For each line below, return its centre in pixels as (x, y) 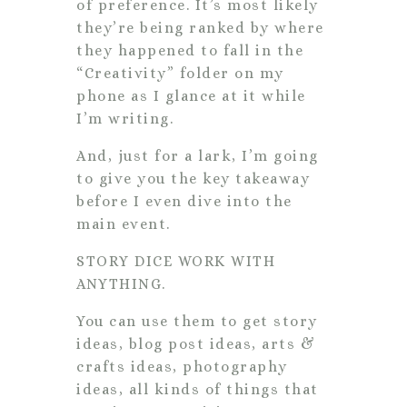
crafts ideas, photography (182, 366)
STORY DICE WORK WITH (176, 261)
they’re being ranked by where (200, 27)
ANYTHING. (124, 283)
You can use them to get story (197, 321)
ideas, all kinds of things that (198, 389)
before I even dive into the (184, 201)
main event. (126, 223)
